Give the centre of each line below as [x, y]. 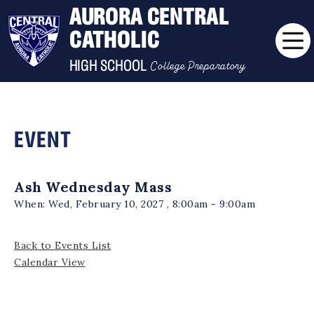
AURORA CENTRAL [149, 18]
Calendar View [50, 262]
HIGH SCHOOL [108, 67]
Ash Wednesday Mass [93, 186]
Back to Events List [63, 245]
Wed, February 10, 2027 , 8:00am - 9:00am [150, 204]
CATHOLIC [114, 41]
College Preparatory [198, 66]
